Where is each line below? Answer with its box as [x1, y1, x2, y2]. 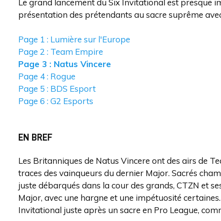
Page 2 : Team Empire [18, 46, 103, 57]
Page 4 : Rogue [18, 71, 75, 81]
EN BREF [18, 131, 52, 143]
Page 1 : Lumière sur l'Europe [18, 34, 130, 44]
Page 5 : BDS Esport [18, 83, 96, 94]
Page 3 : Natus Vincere [18, 59, 111, 69]
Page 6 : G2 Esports [18, 96, 93, 106]
